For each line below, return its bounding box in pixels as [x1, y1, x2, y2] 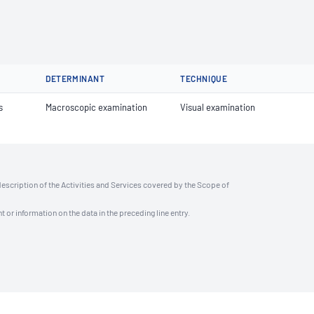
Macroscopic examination [46, 102, 147, 113]
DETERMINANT [46, 74, 105, 83]
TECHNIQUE [180, 74, 228, 83]
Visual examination [180, 102, 255, 113]
